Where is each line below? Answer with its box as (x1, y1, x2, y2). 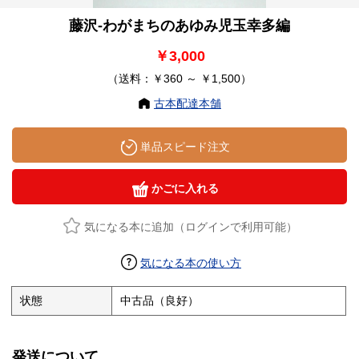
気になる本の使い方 (140, 256, 241, 270)
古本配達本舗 (154, 97, 221, 111)
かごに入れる (148, 182, 219, 196)
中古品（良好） (120, 294, 200, 308)
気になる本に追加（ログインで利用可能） (83, 220, 297, 234)
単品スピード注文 (137, 140, 230, 154)
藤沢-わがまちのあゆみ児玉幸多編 (69, 18, 290, 34)
